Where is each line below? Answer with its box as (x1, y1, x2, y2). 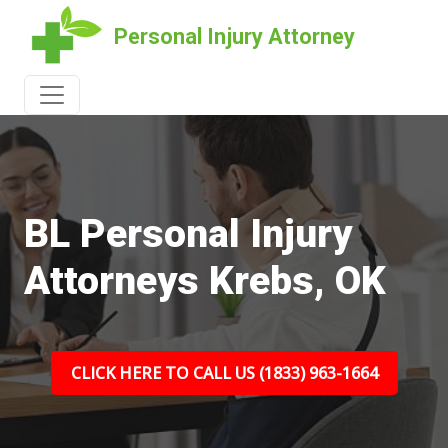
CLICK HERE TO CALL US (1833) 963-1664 (70, 362, 378, 384)
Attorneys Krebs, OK (24, 258, 386, 304)
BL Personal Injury (24, 211, 352, 257)
